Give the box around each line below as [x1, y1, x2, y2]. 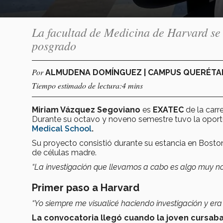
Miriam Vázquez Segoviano [32, 105, 140, 114]
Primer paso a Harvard [32, 181, 139, 194]
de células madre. [32, 147, 97, 157]
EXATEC [153, 105, 184, 114]
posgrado [32, 37, 76, 53]
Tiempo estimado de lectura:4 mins [32, 80, 143, 91]
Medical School [32, 123, 92, 133]
